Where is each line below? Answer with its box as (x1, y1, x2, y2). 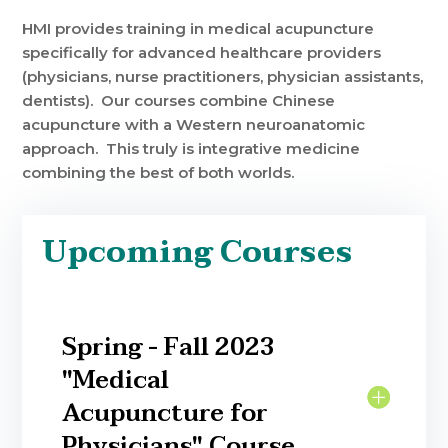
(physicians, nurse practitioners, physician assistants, (22, 67, 424, 87)
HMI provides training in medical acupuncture (22, 19, 375, 39)
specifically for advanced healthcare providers (22, 43, 382, 63)
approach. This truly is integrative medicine (22, 139, 361, 159)
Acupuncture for (62, 393, 269, 435)
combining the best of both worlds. (22, 163, 295, 183)
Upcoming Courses (42, 227, 353, 279)
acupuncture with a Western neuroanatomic (22, 115, 366, 135)
